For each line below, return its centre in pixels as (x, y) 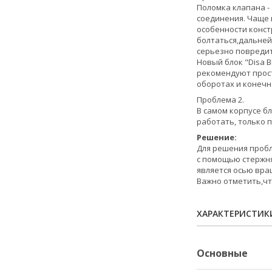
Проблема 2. (220, 100)
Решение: (217, 137)
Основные (222, 253)
